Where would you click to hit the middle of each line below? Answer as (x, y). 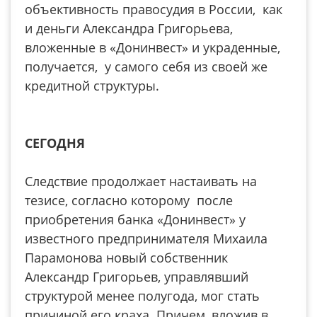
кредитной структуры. (92, 86)
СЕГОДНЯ (55, 143)
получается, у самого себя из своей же (146, 67)
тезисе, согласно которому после (129, 200)
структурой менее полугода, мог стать (142, 296)
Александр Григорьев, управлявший (137, 277)
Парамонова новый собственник (126, 258)
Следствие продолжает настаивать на (141, 181)
